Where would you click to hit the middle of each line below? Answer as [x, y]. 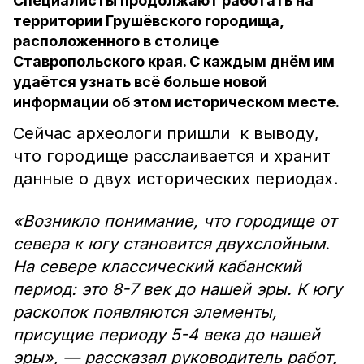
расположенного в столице [116, 41]
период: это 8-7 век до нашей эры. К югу [178, 289]
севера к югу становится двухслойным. [171, 244]
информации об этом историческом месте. [176, 102]
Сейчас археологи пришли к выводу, [166, 133]
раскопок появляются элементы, [145, 312]
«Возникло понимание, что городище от [175, 221]
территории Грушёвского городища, [148, 21]
